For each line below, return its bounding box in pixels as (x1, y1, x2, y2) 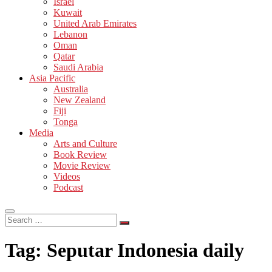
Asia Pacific (29, 72, 75, 83)
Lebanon (53, 29, 87, 39)
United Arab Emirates (53, 18, 137, 29)
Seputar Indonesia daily (47, 239, 244, 262)
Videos (53, 171, 80, 182)
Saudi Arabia (53, 61, 103, 72)
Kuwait (53, 7, 82, 18)
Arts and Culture (53, 138, 117, 149)
